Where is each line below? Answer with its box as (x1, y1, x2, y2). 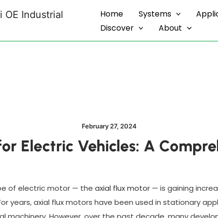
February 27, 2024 (81, 122, 137, 130)
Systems (138, 8, 171, 19)
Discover (100, 22, 134, 34)
